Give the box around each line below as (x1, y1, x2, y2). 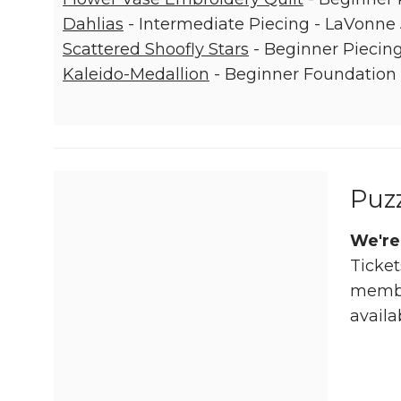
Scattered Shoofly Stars (63, 39, 249, 59)
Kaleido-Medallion (63, 64, 209, 84)
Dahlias (63, 14, 124, 34)
